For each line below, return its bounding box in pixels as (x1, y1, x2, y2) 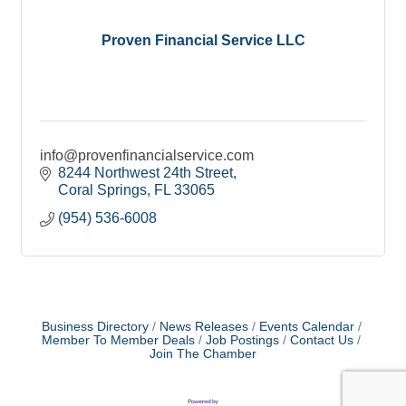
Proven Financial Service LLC (101, 33, 305, 49)
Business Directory (41, 319, 149, 333)
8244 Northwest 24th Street (58, 164, 233, 180)
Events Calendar (258, 319, 354, 333)
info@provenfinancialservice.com (40, 147, 254, 163)
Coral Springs (58, 181, 147, 198)
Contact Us (290, 333, 353, 347)
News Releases (159, 319, 248, 333)
